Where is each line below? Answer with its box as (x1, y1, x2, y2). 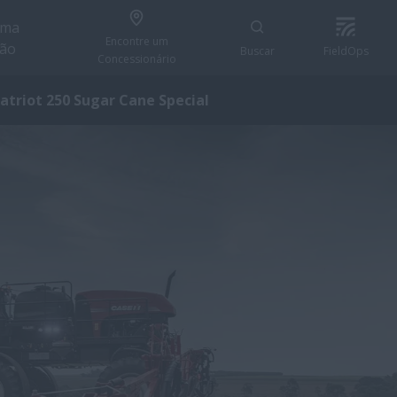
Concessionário (97, 51, 176, 66)
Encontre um (105, 33, 168, 49)
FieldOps (323, 43, 369, 58)
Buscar (239, 43, 275, 58)
